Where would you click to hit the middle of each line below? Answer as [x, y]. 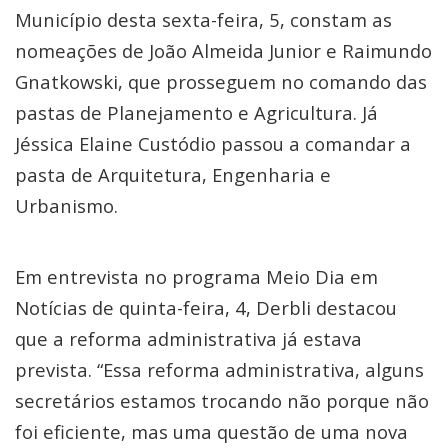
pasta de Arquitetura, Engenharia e [173, 174]
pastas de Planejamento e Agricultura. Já [196, 112]
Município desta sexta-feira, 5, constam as [203, 19]
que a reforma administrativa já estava [188, 338]
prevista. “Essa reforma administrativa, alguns [219, 369]
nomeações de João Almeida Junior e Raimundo [223, 50]
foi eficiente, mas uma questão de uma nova [211, 431]
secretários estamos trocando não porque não [222, 400]
